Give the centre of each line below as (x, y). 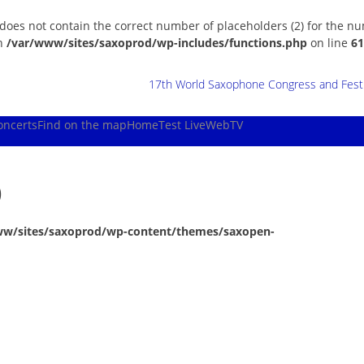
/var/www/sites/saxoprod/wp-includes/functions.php (157, 43)
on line (329, 43)
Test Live (182, 125)
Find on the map (82, 125)
